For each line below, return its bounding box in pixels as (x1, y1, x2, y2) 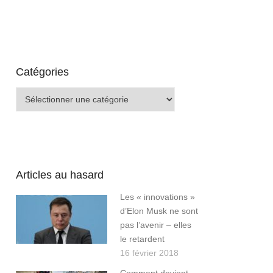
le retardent (120, 234, 165, 244)
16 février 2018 (120, 248, 179, 258)
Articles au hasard (16, 169, 104, 182)
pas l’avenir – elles (120, 220, 191, 230)
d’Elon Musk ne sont (120, 206, 198, 216)
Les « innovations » (120, 192, 195, 202)
